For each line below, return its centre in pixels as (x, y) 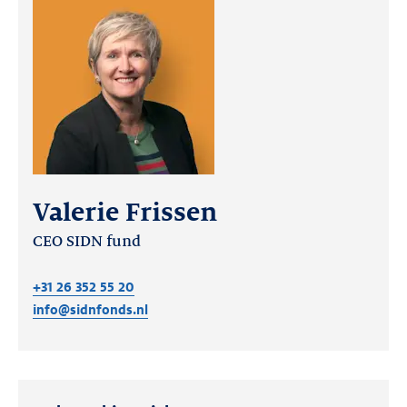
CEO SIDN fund (87, 242)
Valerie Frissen (125, 213)
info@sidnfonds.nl (90, 310)
